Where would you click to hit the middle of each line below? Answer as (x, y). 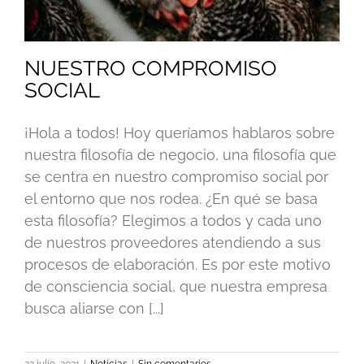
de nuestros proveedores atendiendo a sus (173, 242)
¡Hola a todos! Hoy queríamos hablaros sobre (180, 132)
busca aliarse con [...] (94, 308)
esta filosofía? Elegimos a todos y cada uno (173, 220)
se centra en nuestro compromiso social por (176, 176)
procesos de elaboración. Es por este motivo (178, 264)
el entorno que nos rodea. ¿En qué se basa (171, 198)
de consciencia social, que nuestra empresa (176, 286)
